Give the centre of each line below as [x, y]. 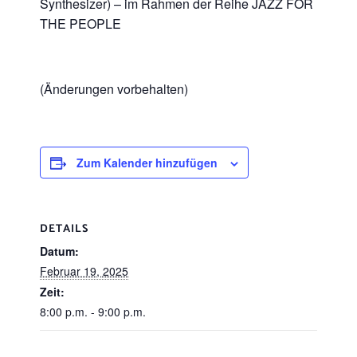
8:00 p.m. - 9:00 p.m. [93, 312]
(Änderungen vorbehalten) [114, 89]
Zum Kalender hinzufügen [147, 163]
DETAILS [64, 229]
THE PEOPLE [80, 24]
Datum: [59, 251]
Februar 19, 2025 [84, 271]
